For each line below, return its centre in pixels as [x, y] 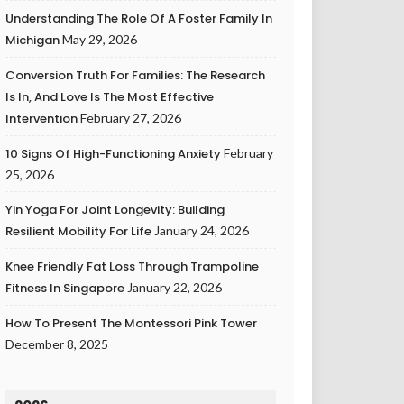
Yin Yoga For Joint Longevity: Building [115, 209]
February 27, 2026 [131, 117]
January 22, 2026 [174, 287]
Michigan [32, 40]
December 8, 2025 [57, 344]
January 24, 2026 [202, 230]
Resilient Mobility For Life [78, 231]
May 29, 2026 [100, 39]
